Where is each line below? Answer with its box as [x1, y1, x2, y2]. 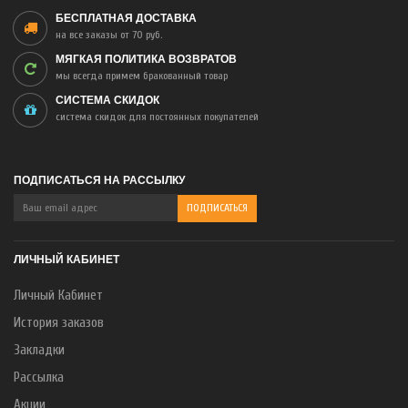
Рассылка [14, 370, 64, 385]
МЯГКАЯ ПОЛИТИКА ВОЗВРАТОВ [56, 53, 237, 66]
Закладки [14, 342, 65, 358]
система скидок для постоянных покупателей [56, 110, 259, 123]
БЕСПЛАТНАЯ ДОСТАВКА [56, 12, 197, 25]
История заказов [14, 315, 104, 331]
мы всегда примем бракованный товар [56, 69, 228, 82]
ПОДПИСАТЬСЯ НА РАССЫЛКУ [14, 174, 185, 187]
